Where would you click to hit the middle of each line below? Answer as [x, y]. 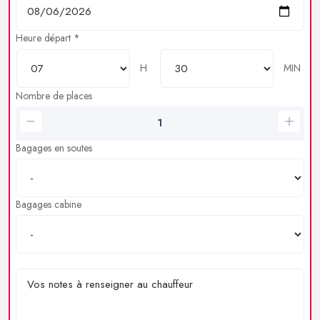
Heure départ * [48, 37]
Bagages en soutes [54, 147]
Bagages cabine [49, 204]
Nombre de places [54, 95]
